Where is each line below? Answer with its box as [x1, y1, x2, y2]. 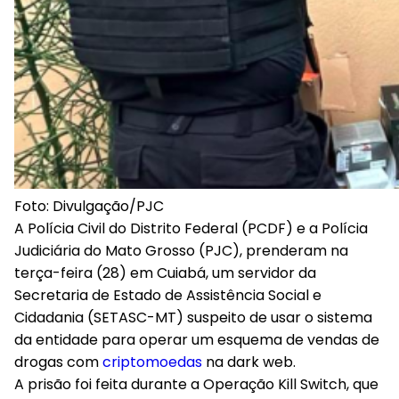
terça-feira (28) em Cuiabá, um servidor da [14, 263, 316, 283]
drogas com [14, 352, 99, 372]
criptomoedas [99, 352, 206, 372]
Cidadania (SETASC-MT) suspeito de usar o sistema [14, 307, 372, 328]
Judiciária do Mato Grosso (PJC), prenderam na [14, 240, 348, 261]
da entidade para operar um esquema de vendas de [14, 330, 379, 350]
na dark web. [206, 352, 296, 372]
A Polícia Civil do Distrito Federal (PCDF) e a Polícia [14, 218, 368, 239]
